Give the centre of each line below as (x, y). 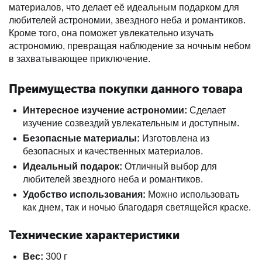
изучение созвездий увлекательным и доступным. (131, 123)
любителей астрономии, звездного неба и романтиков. (127, 20)
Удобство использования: (84, 194)
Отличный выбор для (170, 166)
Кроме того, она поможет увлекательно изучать (111, 33)
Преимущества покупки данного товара (126, 89)
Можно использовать (192, 194)
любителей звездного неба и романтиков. (113, 179)
